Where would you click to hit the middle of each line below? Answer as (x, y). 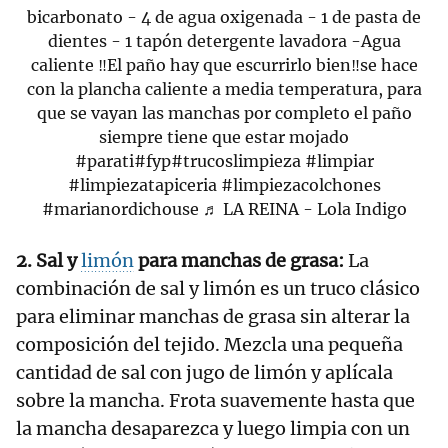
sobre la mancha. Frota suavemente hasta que (215, 400)
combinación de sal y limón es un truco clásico (218, 288)
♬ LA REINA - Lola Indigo (304, 208)
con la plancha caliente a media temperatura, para (224, 88)
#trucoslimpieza (235, 160)
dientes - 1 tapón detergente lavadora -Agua (224, 40)
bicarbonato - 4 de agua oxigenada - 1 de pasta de (224, 16)
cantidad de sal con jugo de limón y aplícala (204, 372)
